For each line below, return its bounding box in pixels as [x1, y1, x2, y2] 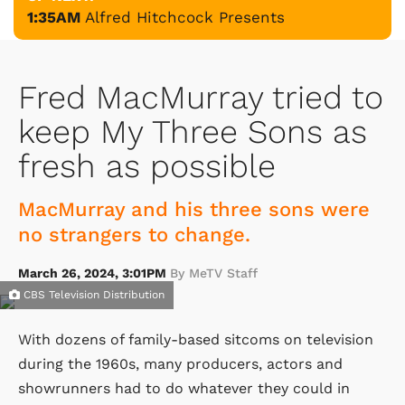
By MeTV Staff [170, 265, 258, 280]
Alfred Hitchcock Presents [85, 7, 285, 26]
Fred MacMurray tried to [18, 78, 383, 117]
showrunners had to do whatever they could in [18, 379, 350, 397]
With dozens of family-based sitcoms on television [18, 330, 373, 348]
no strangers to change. [18, 222, 250, 246]
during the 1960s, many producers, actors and [18, 354, 343, 372]
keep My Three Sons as [18, 112, 367, 151]
